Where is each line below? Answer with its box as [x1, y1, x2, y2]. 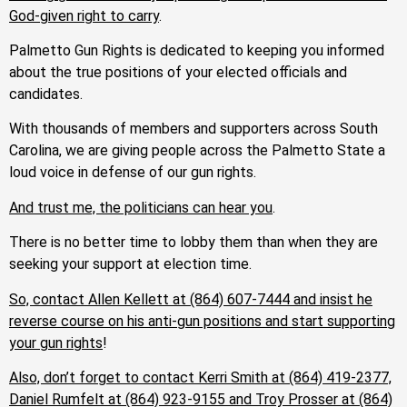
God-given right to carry [9, 6, 159, 25]
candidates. [9, 85, 83, 104]
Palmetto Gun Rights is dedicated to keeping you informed [9, 42, 384, 60]
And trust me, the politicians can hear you [9, 198, 273, 216]
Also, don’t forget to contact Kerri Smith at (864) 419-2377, [9, 369, 392, 387]
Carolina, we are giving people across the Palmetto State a [9, 142, 385, 160]
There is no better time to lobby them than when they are [9, 233, 378, 252]
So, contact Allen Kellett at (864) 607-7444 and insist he [9, 290, 372, 308]
